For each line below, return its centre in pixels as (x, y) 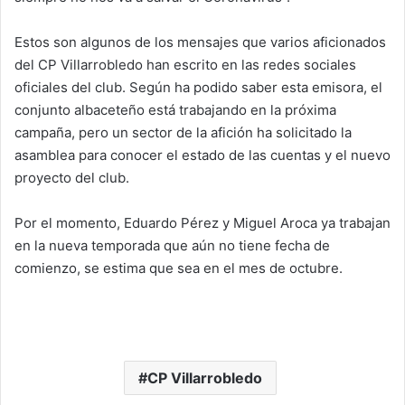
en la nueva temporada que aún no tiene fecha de (172, 245)
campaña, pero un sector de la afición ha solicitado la (183, 132)
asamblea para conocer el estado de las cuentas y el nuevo (202, 155)
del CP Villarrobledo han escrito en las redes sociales (185, 65)
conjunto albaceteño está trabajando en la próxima (175, 110)
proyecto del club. (72, 178)
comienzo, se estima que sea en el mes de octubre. (179, 268)
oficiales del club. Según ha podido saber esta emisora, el (198, 87)
